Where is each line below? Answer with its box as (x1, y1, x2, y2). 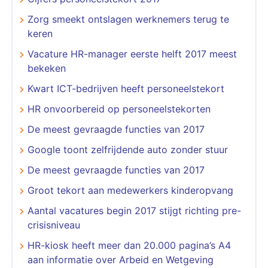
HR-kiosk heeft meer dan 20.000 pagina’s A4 (28, 239, 231, 251)
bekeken (28, 62, 66, 74)
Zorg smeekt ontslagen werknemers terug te (28, 13, 229, 25)
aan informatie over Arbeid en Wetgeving (28, 253, 214, 266)
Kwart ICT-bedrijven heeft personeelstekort (28, 82, 224, 95)
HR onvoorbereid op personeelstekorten (28, 102, 211, 115)
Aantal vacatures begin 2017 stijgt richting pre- (28, 204, 241, 217)
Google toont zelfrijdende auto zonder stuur (28, 143, 228, 156)
